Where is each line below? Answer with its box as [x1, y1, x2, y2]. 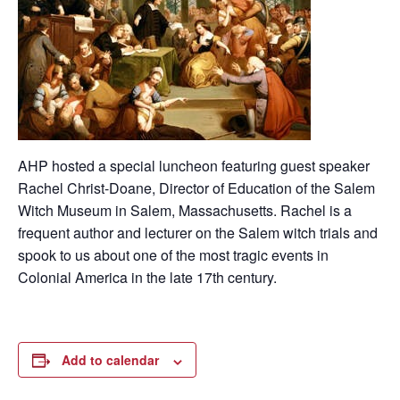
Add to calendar [62, 351, 159, 370]
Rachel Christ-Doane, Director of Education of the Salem [18, 178, 375, 199]
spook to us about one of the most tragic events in [18, 245, 329, 266]
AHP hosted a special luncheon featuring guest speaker [18, 155, 370, 177]
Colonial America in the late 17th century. [18, 267, 277, 288]
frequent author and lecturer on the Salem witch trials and [18, 222, 378, 244]
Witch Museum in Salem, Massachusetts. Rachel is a [18, 200, 352, 221]
